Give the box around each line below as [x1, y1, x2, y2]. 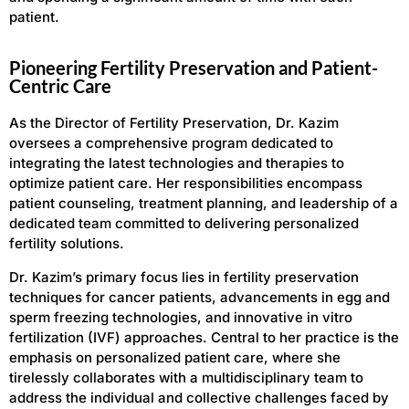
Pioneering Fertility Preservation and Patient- [9, 57, 378, 79]
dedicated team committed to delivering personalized [9, 215, 359, 233]
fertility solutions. [9, 235, 124, 253]
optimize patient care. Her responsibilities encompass [9, 174, 362, 193]
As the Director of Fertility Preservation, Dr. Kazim [9, 114, 339, 132]
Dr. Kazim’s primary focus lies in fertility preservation [9, 267, 359, 286]
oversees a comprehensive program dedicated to [9, 134, 333, 152]
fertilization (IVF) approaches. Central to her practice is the [9, 328, 399, 346]
